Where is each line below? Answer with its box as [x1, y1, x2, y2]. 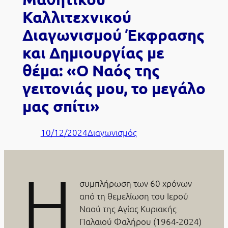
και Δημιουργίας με [22, 42, 164, 62]
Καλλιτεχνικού [22, 7, 131, 26]
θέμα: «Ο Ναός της [22, 60, 160, 80]
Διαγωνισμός [87, 126, 137, 138]
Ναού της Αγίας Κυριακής [79, 203, 177, 214]
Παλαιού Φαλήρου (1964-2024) [79, 215, 202, 227]
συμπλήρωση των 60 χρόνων [79, 177, 192, 189]
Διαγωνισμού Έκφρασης [22, 24, 205, 44]
